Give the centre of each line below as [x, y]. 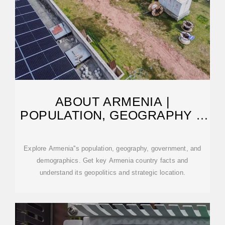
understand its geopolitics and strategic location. [113, 173]
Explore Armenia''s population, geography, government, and [113, 148]
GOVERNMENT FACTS [113, 129]
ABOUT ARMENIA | [113, 101]
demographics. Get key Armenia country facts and [113, 160]
